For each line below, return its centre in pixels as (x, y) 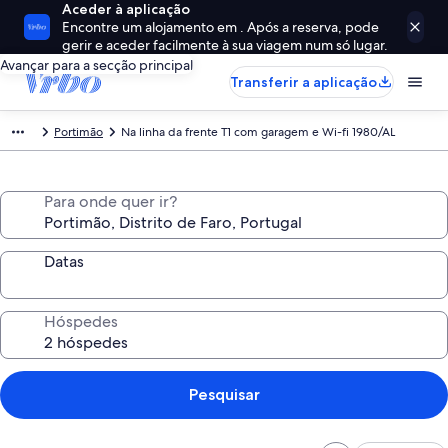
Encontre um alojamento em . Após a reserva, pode (221, 27)
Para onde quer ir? (110, 201)
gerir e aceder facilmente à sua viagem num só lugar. (225, 45)
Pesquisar (224, 394)
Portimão (78, 132)
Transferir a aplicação (303, 82)
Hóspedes (81, 321)
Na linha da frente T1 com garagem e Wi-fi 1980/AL (258, 132)
